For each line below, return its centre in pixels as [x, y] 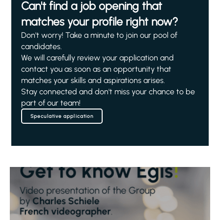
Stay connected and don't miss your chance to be [108, 92]
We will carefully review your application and [97, 58]
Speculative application [62, 116]
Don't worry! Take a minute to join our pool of [99, 35]
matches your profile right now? [100, 22]
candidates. [41, 46]
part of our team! [51, 103]
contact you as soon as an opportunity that [96, 69]
